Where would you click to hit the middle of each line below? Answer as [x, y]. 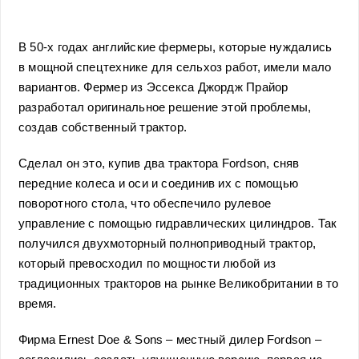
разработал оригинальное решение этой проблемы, [165, 107]
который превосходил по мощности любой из [147, 264]
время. [38, 304]
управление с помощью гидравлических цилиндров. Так [178, 224]
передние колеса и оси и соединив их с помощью [159, 184]
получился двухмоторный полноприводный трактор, [167, 244]
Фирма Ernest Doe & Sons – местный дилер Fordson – [170, 340]
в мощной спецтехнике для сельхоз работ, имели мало [175, 67]
